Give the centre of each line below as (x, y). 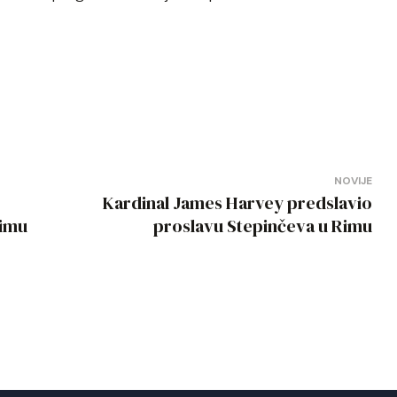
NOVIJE (353, 181)
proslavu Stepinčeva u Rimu (263, 226)
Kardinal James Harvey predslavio (237, 203)
